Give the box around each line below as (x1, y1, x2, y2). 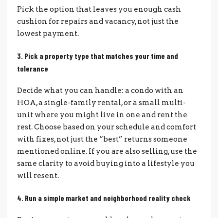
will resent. (17, 171, 59, 180)
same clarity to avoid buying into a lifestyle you (17, 159, 195, 168)
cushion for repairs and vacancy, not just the (17, 17, 179, 26)
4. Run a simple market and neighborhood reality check (17, 193, 191, 202)
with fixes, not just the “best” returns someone (17, 134, 187, 144)
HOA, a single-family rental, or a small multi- (17, 98, 186, 107)
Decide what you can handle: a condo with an (17, 86, 183, 95)
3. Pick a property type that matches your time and (17, 51, 178, 60)
